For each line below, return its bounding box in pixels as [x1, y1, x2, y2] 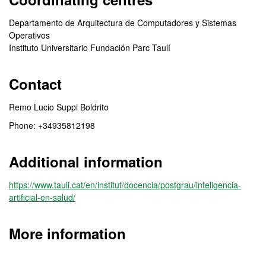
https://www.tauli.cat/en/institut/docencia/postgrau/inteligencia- [9, 179, 241, 191]
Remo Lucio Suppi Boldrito [9, 101, 109, 113]
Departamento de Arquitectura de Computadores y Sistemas [9, 17, 236, 28]
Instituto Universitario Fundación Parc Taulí [9, 42, 170, 53]
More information [9, 223, 126, 243]
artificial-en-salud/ [9, 191, 75, 203]
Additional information [9, 151, 163, 172]
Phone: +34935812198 [9, 119, 95, 131]
